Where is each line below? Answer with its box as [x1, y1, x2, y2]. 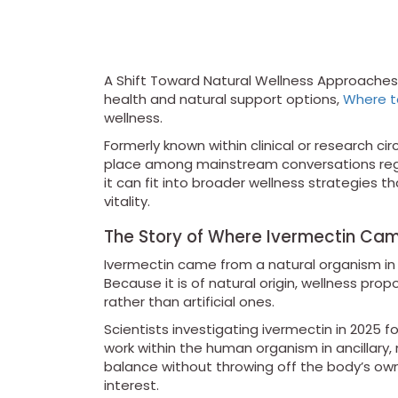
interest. [104, 376, 159, 395]
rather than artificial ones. [104, 292, 275, 312]
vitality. [104, 192, 150, 211]
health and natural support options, [104, 90, 343, 109]
